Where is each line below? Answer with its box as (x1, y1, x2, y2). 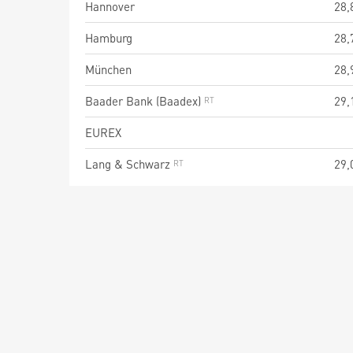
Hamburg (85, 30, 132, 46)
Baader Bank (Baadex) (85, 93, 204, 109)
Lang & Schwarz (85, 156, 173, 172)
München (85, 61, 132, 77)
